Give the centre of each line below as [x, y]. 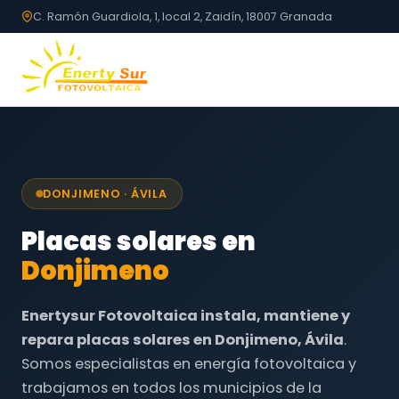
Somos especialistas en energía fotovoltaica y [189, 364]
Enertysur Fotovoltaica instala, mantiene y [186, 316]
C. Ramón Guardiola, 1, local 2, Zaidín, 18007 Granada [183, 16]
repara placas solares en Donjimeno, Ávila [183, 340]
